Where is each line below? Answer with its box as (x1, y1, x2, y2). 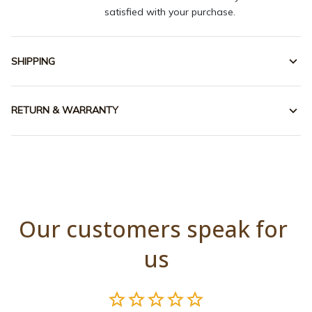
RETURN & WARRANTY (11, 104, 118, 117)
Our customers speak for (19, 213, 288, 244)
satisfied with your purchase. (104, 6, 235, 19)
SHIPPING (11, 54, 55, 68)
